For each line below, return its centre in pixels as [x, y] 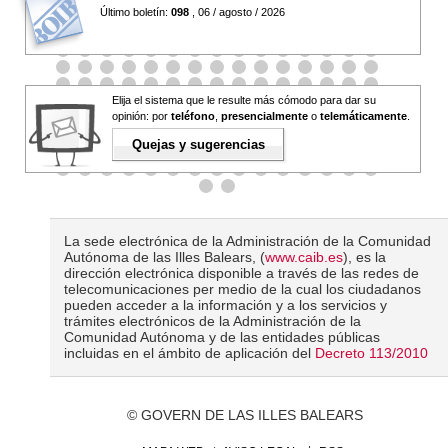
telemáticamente [363, 116]
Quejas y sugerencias [198, 145]
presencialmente [264, 116]
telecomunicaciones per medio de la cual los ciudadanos [243, 289]
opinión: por [141, 116]
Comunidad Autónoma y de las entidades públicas [222, 337]
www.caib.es [304, 257]
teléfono [193, 116]
